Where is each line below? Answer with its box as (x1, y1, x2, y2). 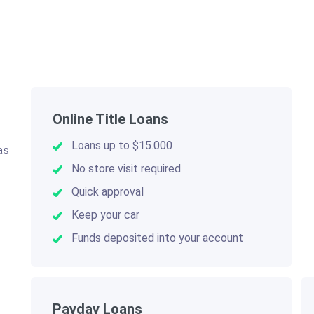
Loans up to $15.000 (71, 138, 172, 152)
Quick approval (71, 184, 144, 198)
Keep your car (71, 207, 139, 221)
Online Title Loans (52, 110, 168, 128)
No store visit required (71, 161, 181, 175)
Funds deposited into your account (71, 231, 243, 245)
